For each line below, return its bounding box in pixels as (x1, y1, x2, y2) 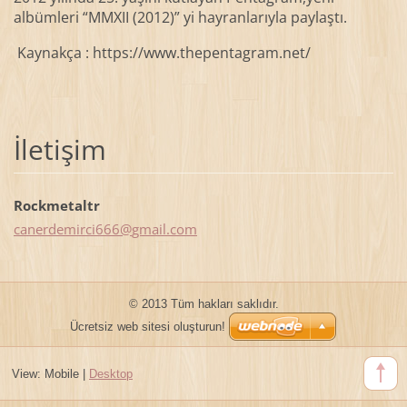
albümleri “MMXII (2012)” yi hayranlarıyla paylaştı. (13, 7, 347, 28)
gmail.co (131, 219, 184, 238)
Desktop (88, 367, 133, 382)
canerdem (13, 219, 76, 238)
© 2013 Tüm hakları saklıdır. (128, 296, 279, 311)
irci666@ (75, 219, 132, 238)
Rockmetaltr (13, 195, 100, 214)
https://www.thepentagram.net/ (92, 43, 311, 64)
